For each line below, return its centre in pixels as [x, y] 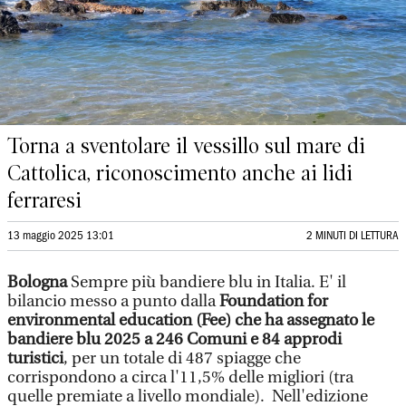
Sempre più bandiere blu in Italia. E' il [208, 282]
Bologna [39, 282]
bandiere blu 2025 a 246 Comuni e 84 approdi [174, 339]
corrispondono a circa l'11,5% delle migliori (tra [180, 377]
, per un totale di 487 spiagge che [182, 358]
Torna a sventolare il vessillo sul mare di [186, 146]
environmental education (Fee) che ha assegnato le [191, 320]
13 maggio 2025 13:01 [61, 236]
